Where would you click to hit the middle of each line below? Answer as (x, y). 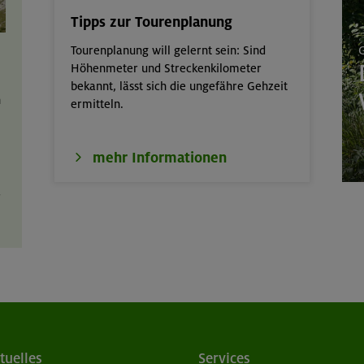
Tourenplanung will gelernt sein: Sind (169, 51)
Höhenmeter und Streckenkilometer (167, 69)
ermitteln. (97, 104)
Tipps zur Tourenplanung (152, 22)
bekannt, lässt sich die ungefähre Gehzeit (180, 87)
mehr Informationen (160, 157)
